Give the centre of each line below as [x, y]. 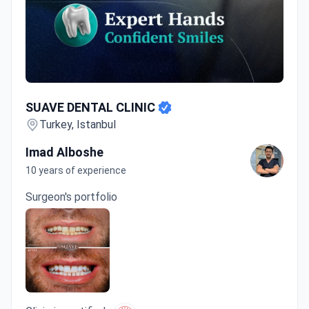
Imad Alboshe [64, 152]
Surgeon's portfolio [71, 197]
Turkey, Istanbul [78, 125]
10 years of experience [76, 171]
